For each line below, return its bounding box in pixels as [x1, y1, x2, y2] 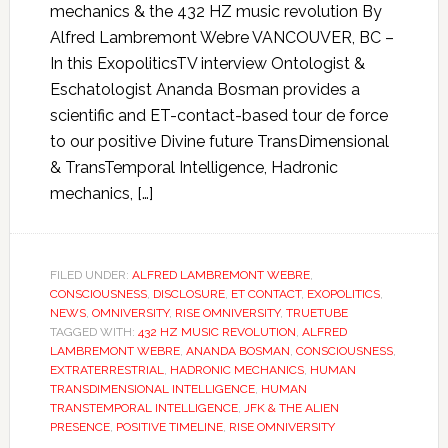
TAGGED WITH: [49, 325, 138, 339]
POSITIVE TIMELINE [115, 420, 223, 434]
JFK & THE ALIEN [243, 401, 339, 415]
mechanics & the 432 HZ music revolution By [49, 2, 382, 21]
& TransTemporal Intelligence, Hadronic [49, 158, 338, 177]
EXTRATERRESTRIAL [49, 363, 164, 377]
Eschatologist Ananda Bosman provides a [49, 80, 360, 99]
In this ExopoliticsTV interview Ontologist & [49, 54, 365, 73]
